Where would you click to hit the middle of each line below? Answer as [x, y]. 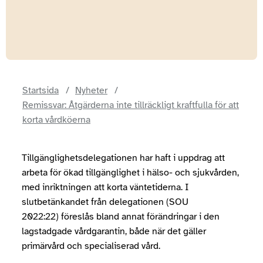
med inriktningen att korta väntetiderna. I [105, 187]
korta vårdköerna [56, 120]
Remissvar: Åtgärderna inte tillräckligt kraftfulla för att [131, 105]
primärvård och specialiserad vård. [91, 246]
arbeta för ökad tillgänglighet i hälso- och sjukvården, [130, 173]
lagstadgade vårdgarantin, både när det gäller [114, 231]
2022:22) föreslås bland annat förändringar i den [121, 217]
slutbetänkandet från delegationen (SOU [105, 202]
